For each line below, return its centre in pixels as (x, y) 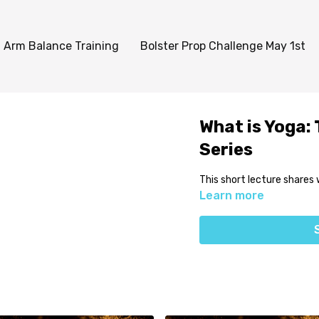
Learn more (231, 195)
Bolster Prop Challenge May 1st (223, 46)
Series (226, 150)
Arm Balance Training (61, 46)
